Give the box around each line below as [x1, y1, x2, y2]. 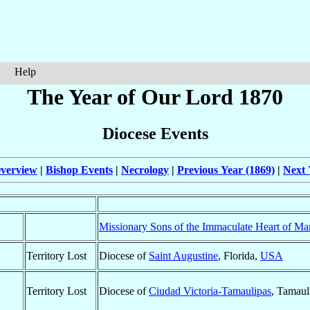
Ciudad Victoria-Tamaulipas [149, 285, 271, 298]
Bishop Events [46, 164, 113, 176]
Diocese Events [102, 125, 208, 143]
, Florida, [218, 250, 260, 262]
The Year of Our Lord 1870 [27, 84, 283, 109]
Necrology [121, 164, 169, 176]
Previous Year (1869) [177, 164, 275, 176]
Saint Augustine [149, 250, 218, 262]
